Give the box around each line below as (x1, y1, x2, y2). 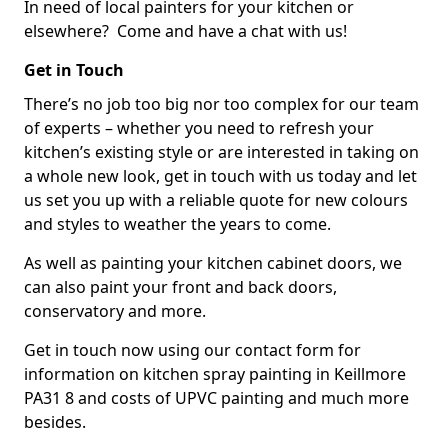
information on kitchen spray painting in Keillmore (24, 363, 406, 385)
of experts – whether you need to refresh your (24, 117, 374, 139)
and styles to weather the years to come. (24, 213, 335, 235)
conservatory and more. (24, 300, 206, 322)
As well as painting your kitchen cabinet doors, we (24, 252, 402, 274)
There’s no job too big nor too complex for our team (24, 93, 419, 115)
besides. (24, 411, 86, 433)
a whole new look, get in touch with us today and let (24, 165, 417, 187)
